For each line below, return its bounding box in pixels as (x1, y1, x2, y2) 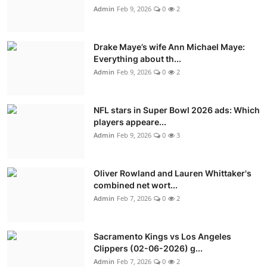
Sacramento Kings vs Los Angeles (94, 231, 231, 241)
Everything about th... (94, 53, 181, 64)
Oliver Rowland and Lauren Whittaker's (94, 167, 252, 178)
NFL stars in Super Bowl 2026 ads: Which (94, 104, 260, 115)
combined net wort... (94, 179, 178, 190)
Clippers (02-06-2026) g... (94, 243, 203, 253)
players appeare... (94, 116, 166, 127)
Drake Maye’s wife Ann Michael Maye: (94, 41, 245, 52)
